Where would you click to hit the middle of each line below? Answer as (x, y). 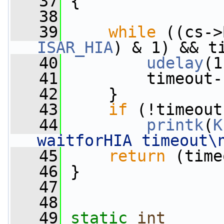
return (137, 156)
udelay (175, 63)
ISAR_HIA (75, 47)
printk (175, 125)
